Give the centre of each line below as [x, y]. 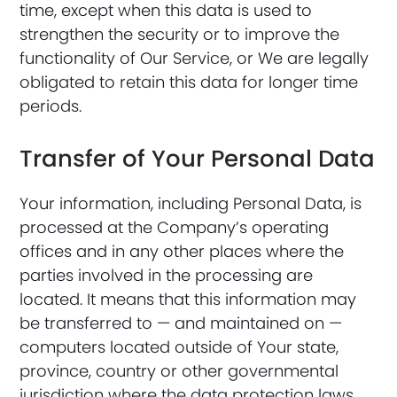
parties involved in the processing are [167, 275]
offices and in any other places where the [182, 251]
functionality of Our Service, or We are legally [195, 58]
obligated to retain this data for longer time [189, 82]
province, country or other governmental [179, 371]
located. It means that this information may [188, 299]
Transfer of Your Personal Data [198, 159]
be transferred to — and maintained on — [181, 323]
